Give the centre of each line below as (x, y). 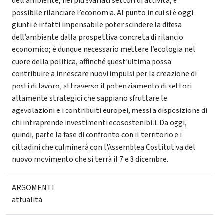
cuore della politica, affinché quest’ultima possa (91, 62)
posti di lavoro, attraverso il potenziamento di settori (102, 86)
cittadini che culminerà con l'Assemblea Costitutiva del (103, 147)
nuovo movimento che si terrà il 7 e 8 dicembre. (90, 160)
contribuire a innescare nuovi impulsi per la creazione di (104, 74)
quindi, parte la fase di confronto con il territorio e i (97, 135)
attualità (27, 200)
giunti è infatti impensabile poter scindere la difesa (97, 25)
